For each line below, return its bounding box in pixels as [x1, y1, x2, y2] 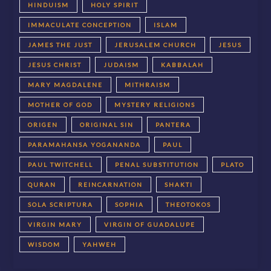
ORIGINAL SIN [80, 120, 134, 128]
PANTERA [155, 120, 192, 128]
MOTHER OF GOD [28, 100, 93, 108]
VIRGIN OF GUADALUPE [104, 220, 196, 228]
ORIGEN [28, 120, 59, 128]
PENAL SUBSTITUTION [115, 160, 200, 168]
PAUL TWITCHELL [28, 160, 94, 168]
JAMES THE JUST [28, 41, 93, 48]
